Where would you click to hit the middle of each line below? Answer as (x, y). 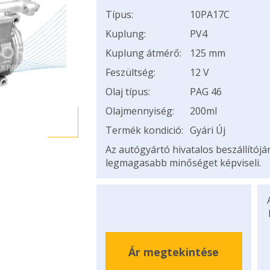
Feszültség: (130, 72)
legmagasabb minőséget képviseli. (183, 163)
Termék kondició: (144, 130)
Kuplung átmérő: (143, 53)
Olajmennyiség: (140, 111)
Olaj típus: (127, 92)
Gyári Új (207, 130)
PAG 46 (206, 92)
